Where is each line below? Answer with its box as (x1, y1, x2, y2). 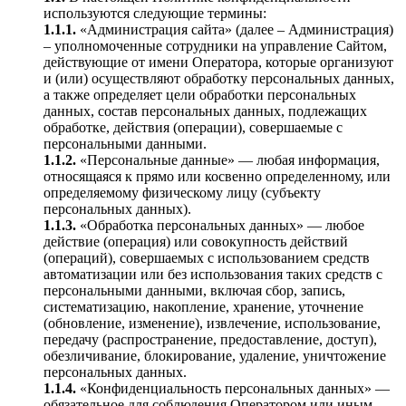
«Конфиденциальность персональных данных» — (76, 381, 390, 396)
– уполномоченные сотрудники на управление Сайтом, (43, 38, 387, 53)
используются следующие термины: (43, 5, 266, 21)
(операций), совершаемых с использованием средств (43, 250, 370, 266)
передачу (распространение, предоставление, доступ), (43, 332, 377, 347)
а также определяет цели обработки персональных (43, 87, 356, 102)
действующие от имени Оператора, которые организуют (43, 54, 393, 70)
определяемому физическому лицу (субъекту (43, 185, 321, 200)
